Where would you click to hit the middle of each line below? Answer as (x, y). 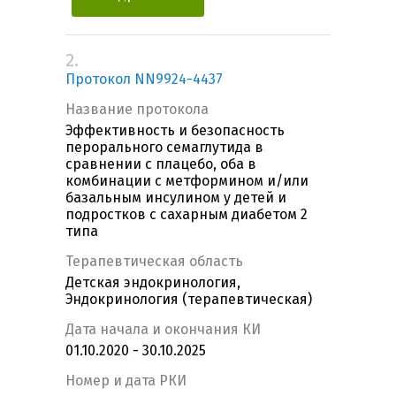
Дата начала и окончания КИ (163, 330)
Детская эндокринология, (153, 283)
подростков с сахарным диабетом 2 (187, 215)
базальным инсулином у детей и (176, 198)
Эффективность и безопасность (175, 131)
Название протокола (137, 110)
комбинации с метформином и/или (187, 181)
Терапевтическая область (154, 262)
